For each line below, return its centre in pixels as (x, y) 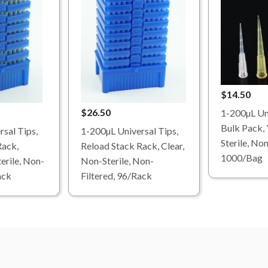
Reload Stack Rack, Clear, (133, 146)
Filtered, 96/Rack (116, 176)
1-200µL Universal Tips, (130, 131)
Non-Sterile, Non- (117, 161)
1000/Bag (242, 157)
